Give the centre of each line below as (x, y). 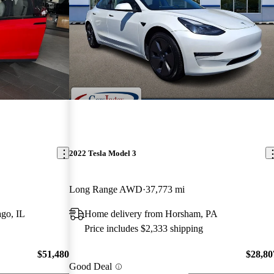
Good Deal (91, 267)
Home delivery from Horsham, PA (151, 213)
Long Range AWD (106, 189)
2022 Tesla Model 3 (103, 153)
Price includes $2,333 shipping (144, 228)
